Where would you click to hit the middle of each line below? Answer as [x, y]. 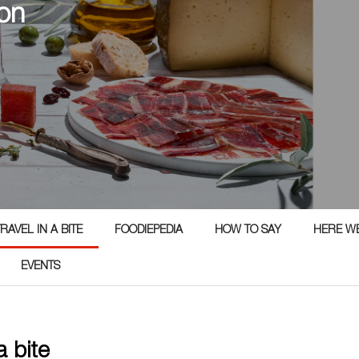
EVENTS [40, 267]
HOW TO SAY [248, 231]
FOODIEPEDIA [149, 231]
